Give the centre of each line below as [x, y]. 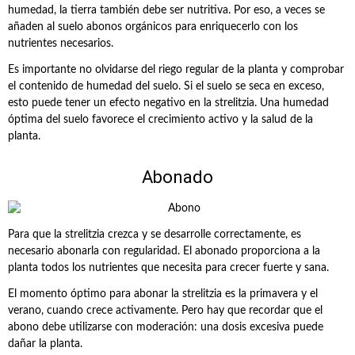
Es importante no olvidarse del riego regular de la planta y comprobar [176, 70]
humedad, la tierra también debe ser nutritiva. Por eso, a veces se [166, 10]
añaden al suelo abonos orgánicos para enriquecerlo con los [153, 27]
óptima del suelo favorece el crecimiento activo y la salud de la [160, 120]
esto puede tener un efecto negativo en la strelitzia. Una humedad [168, 103]
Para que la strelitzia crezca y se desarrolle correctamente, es [155, 235]
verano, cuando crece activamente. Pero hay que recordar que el [165, 311]
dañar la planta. [45, 344]
